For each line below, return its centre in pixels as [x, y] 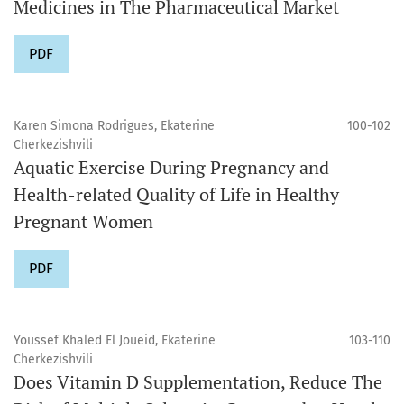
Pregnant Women [83, 221]
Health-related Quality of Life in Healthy [176, 194]
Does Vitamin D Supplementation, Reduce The [198, 381]
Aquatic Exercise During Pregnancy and [171, 167]
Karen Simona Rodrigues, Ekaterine [114, 125]
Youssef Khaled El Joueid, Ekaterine [115, 340]
